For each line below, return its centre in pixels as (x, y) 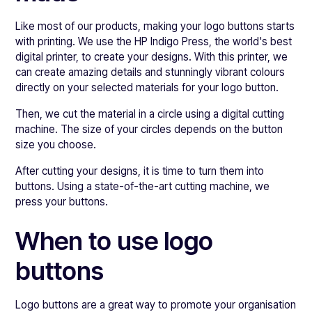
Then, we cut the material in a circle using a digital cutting (150, 114)
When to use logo (115, 241)
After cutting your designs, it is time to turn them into (140, 171)
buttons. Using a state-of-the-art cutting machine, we (143, 186)
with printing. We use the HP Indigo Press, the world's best (154, 41)
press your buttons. (62, 202)
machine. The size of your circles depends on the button (149, 129)
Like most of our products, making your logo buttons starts (155, 26)
